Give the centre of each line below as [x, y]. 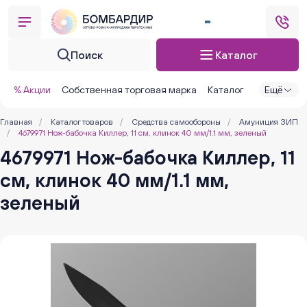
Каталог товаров [82, 122]
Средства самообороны [176, 122]
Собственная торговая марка [129, 90]
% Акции [32, 90]
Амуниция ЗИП [269, 122]
